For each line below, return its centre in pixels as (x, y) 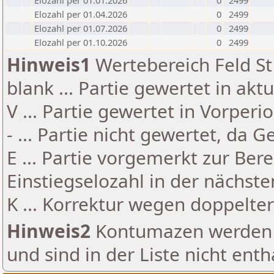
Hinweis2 (49, 231)
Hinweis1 (49, 65)
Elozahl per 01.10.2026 (81, 42)
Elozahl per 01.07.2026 (81, 28)
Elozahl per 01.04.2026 (81, 14)
